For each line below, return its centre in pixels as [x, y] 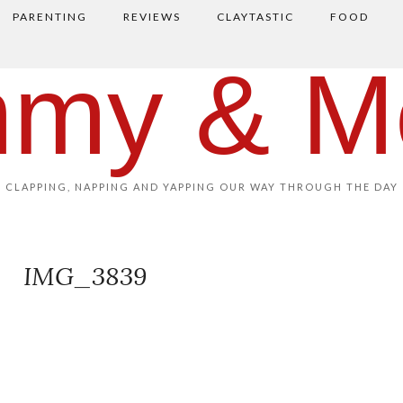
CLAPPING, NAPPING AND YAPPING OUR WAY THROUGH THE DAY [201, 187]
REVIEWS [152, 17]
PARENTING [49, 17]
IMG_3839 [85, 276]
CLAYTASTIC [255, 17]
